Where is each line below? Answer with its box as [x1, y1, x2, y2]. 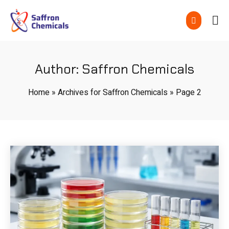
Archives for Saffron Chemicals [57, 86, 168, 99]
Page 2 [175, 86, 201, 99]
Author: [35, 60, 82, 78]
